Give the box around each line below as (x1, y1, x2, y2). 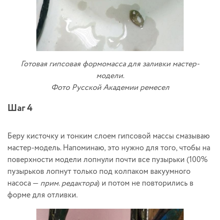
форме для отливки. (7, 189, 78, 201)
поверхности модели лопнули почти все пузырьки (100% (7, 154, 208, 165)
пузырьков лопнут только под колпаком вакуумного (7, 165, 191, 177)
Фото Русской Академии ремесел (51, 82, 169, 93)
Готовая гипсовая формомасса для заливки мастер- (21, 58, 199, 70)
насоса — (7, 177, 40, 189)
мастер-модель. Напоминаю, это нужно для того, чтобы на (7, 142, 210, 154)
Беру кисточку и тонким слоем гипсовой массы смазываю (7, 130, 210, 142)
